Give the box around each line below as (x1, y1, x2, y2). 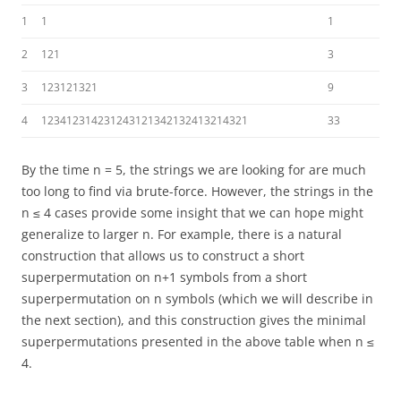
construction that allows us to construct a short (21, 247, 304, 264)
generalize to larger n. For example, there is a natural (21, 226, 342, 243)
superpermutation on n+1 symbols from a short (21, 269, 307, 286)
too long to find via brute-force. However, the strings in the (21, 183, 373, 200)
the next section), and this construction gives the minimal (21, 311, 366, 328)
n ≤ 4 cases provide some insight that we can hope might (21, 204, 363, 221)
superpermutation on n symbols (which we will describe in (21, 290, 373, 307)
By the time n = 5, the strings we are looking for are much (21, 161, 366, 178)
